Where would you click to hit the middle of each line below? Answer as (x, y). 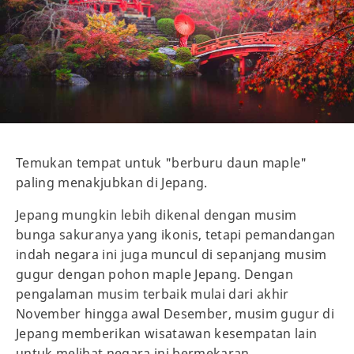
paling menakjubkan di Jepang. (112, 182)
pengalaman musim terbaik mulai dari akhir (153, 294)
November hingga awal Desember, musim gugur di (175, 313)
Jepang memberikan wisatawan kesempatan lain (167, 333)
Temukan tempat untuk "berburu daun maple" (162, 162)
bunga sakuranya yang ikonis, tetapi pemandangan (176, 234)
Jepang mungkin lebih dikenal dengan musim (156, 215)
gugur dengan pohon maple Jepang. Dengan (155, 274)
